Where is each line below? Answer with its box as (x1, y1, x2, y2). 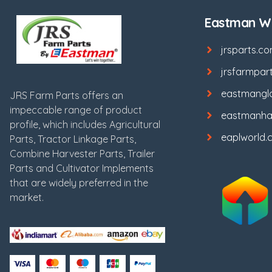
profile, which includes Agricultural (10, 118, 160, 131)
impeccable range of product (10, 103, 142, 116)
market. (10, 191, 44, 203)
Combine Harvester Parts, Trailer (10, 147, 155, 160)
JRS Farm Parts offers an (10, 89, 123, 101)
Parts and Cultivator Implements (10, 161, 154, 174)
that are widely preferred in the (10, 176, 148, 189)
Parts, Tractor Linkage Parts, (10, 132, 136, 145)
